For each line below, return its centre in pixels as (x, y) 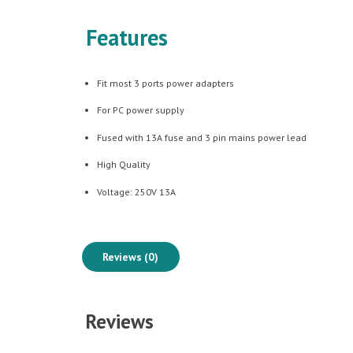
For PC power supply (141, 110)
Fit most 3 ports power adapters (166, 83)
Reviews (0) (131, 256)
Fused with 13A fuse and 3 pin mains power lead (202, 137)
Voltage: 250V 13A (137, 191)
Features (126, 38)
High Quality (124, 165)
